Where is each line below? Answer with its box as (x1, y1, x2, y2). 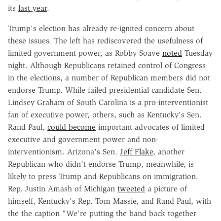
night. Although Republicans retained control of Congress (8, 60, 206, 70)
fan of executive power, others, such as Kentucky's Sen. (8, 110, 202, 119)
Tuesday (182, 48, 213, 58)
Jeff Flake (120, 147, 153, 156)
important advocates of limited (96, 122, 205, 132)
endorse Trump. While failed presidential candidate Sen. (8, 85, 202, 95)
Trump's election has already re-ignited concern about (8, 23, 194, 33)
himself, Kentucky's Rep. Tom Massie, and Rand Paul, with (8, 196, 211, 206)
